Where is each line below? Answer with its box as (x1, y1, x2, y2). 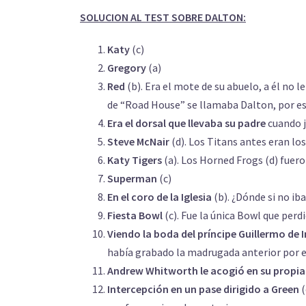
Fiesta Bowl (107, 208, 163, 222)
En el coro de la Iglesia (107, 190, 212, 204)
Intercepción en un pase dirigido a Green (107, 282, 301, 296)
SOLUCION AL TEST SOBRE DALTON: (80, 10, 246, 24)
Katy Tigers (107, 153, 164, 167)
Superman (107, 171, 157, 185)
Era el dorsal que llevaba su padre (107, 116, 266, 130)
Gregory (107, 61, 146, 74)
